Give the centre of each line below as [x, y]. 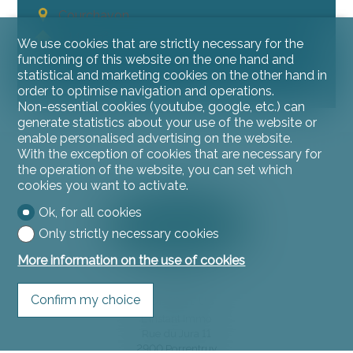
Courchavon [93, 15]
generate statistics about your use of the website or [167, 123]
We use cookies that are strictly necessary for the [161, 44]
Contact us [176, 299]
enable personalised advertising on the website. [155, 139]
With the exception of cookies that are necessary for [170, 154]
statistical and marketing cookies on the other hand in [173, 76]
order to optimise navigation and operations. [146, 91]
